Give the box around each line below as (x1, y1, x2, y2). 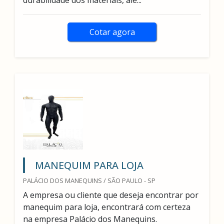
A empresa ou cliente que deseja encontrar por (23, 189, 198, 200)
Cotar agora (89, 26, 135, 37)
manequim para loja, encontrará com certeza (23, 201, 190, 212)
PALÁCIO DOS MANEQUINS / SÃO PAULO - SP (23, 176, 155, 185)
